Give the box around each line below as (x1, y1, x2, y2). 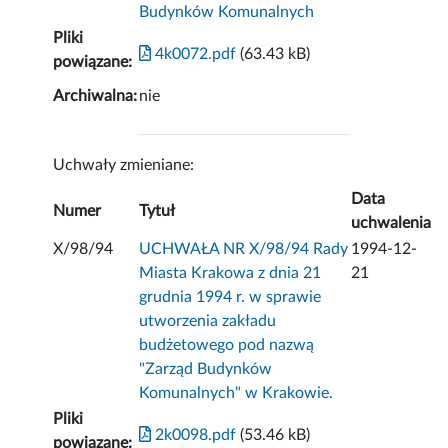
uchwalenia (351, 215, 432, 232)
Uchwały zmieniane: (53, 157, 195, 174)
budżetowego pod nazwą (139, 337, 315, 354)
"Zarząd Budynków (139, 361, 273, 378)
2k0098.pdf (151, 427, 237, 444)
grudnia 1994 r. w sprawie (139, 289, 322, 306)
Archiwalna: (53, 88, 138, 105)
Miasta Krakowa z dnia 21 (139, 265, 322, 282)
